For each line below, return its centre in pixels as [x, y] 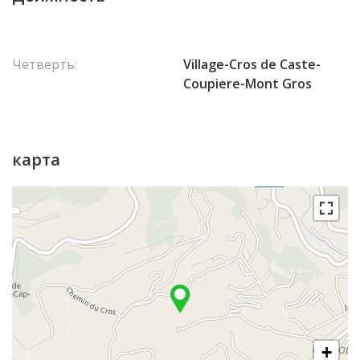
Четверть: [45, 64]
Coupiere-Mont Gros [247, 84]
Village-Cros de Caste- [252, 64]
